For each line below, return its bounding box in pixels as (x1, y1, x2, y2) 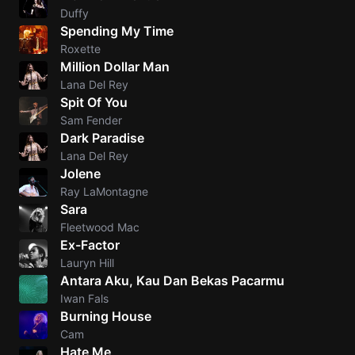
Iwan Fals (60, 292, 109, 305)
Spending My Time (60, 23, 174, 39)
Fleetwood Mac (60, 220, 139, 234)
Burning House (60, 308, 151, 324)
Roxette (60, 42, 101, 55)
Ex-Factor (60, 237, 120, 253)
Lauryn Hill (60, 256, 114, 269)
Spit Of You (60, 94, 128, 110)
